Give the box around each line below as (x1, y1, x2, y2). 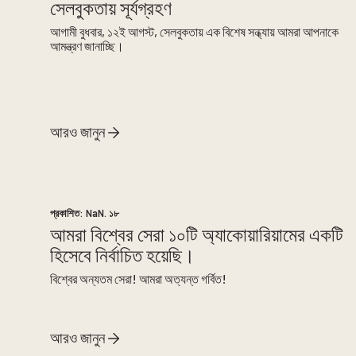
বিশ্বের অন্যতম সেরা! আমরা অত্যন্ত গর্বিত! (50, 270, 227, 286)
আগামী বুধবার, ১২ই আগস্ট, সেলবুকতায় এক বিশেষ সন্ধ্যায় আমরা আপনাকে (50, 23, 339, 39)
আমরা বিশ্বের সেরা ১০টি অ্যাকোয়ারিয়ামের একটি (50, 222, 344, 246)
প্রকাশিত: (50, 207, 87, 220)
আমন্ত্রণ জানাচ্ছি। (50, 37, 125, 53)
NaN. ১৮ (86, 207, 120, 220)
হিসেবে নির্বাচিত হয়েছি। (50, 242, 195, 266)
